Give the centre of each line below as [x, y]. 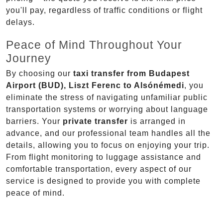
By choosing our [40, 74]
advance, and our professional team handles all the [108, 133]
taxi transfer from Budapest [131, 74]
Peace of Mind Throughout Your [94, 45]
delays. [20, 22]
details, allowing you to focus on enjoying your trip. [108, 145]
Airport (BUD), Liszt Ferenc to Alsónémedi [95, 86]
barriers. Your [34, 121]
